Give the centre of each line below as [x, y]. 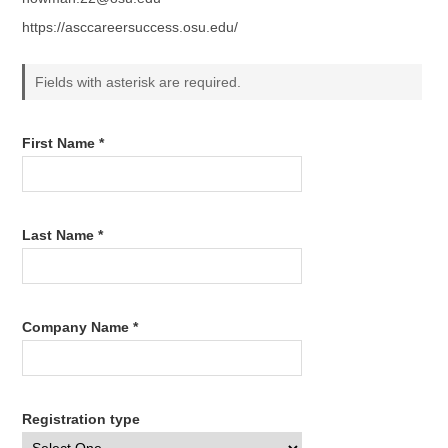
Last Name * [63, 234]
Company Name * [80, 326]
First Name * [63, 142]
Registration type [81, 418]
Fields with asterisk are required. [138, 81]
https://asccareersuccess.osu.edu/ [132, 26]
